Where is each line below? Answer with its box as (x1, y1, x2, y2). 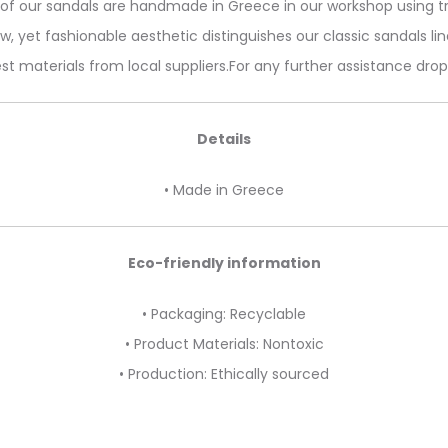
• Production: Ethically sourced (119, 364, 329, 384)
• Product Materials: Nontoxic (124, 334, 324, 354)
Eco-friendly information (127, 253, 321, 273)
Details (197, 129, 251, 149)
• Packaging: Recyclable (142, 304, 306, 324)
